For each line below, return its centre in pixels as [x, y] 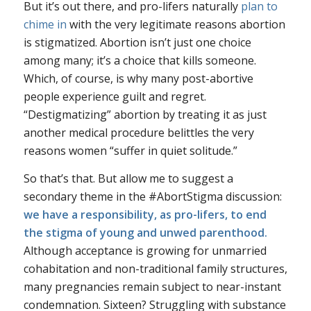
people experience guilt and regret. [115, 97]
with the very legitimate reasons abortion [176, 25]
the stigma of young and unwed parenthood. [145, 232]
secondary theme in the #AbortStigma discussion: [152, 196]
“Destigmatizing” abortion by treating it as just [145, 115]
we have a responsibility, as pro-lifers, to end [145, 214]
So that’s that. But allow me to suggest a [128, 178]
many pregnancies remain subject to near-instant [152, 286]
